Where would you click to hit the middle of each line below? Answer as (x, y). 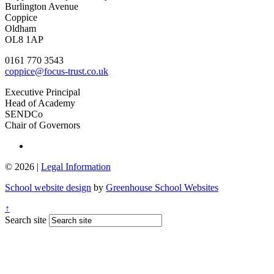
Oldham (20, 28)
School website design (48, 187)
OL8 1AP (24, 39)
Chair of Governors (43, 125)
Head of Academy (40, 103)
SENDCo (24, 114)
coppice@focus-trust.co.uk (57, 71)
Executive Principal (43, 92)
